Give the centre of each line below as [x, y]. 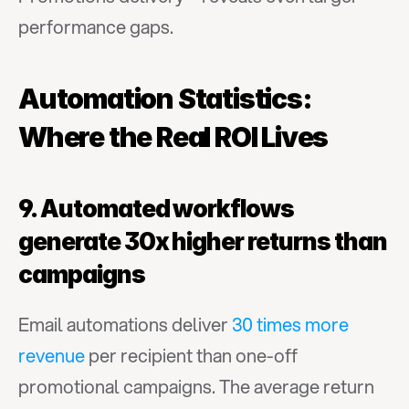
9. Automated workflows [157, 209]
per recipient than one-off [191, 356]
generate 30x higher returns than [203, 241]
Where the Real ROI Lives [173, 137]
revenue [52, 356]
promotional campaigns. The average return [196, 387]
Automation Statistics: [165, 99]
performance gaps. [96, 27]
